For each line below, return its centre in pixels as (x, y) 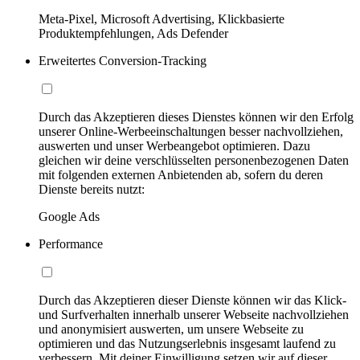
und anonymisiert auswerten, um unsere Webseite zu (171, 329)
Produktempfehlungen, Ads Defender (133, 33)
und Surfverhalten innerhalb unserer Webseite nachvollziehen (194, 314)
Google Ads (69, 216)
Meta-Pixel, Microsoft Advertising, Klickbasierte (162, 18)
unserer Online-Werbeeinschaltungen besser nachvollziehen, (191, 131)
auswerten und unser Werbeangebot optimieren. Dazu (174, 145)
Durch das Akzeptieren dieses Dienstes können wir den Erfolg (196, 117)
